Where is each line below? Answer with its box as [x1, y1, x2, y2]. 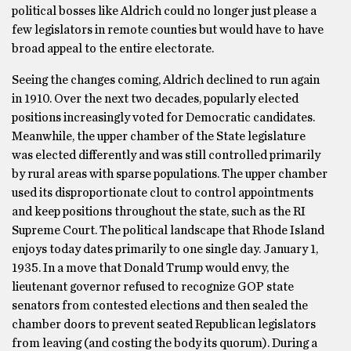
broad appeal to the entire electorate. [12, 42, 214, 55]
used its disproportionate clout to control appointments [12, 186, 313, 199]
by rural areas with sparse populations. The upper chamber [12, 168, 327, 180]
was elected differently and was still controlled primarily [12, 149, 320, 161]
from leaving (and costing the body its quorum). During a [12, 337, 317, 349]
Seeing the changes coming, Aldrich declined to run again [12, 74, 320, 86]
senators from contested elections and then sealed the [12, 299, 308, 312]
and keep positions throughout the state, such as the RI [12, 205, 306, 218]
